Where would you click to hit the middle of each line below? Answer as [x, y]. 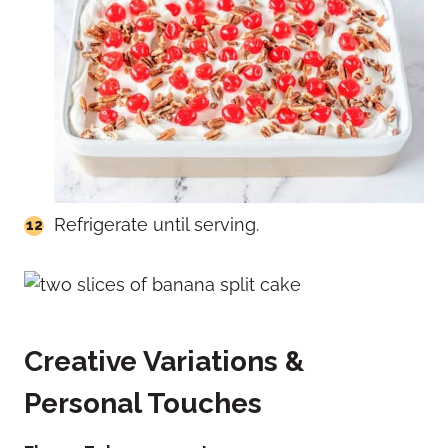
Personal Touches [143, 403]
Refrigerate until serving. [156, 224]
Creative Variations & [164, 361]
